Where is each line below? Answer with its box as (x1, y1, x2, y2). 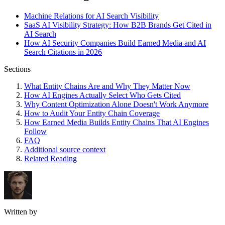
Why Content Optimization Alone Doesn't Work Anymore (24, 100, 208, 109)
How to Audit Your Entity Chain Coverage (24, 109, 160, 118)
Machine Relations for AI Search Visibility (24, 12, 159, 21)
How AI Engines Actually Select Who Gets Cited (24, 91, 181, 100)
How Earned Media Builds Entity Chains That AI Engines (24, 118, 209, 127)
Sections (4, 65, 31, 74)
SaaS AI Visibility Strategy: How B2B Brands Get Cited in (24, 21, 211, 30)
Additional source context (24, 145, 105, 154)
